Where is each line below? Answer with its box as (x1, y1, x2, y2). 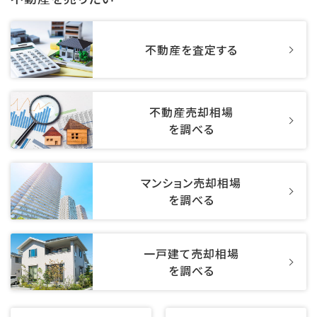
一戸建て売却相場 (143, 245, 239, 263)
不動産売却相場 (149, 103, 234, 121)
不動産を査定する (144, 41, 238, 59)
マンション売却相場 (141, 174, 241, 192)
